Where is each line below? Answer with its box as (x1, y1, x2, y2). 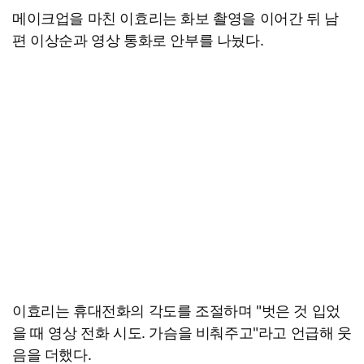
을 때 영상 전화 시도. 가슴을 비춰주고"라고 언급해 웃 (12, 323, 352, 341)
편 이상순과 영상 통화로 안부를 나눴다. (12, 31, 264, 49)
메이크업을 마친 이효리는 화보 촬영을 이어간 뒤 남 (12, 9, 339, 27)
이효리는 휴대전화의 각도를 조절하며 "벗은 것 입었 (12, 301, 340, 319)
